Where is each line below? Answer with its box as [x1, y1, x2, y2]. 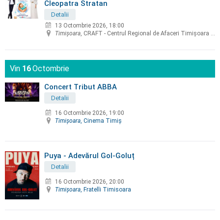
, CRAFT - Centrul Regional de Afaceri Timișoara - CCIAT [81, 30, 211, 37]
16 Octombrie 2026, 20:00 [55, 178, 124, 186]
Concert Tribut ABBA [44, 82, 117, 91]
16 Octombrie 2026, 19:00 [55, 110, 124, 117]
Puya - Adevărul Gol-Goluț [44, 151, 135, 160]
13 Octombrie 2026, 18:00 [55, 22, 124, 29]
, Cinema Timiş [81, 117, 122, 125]
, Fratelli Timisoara [81, 186, 131, 193]
